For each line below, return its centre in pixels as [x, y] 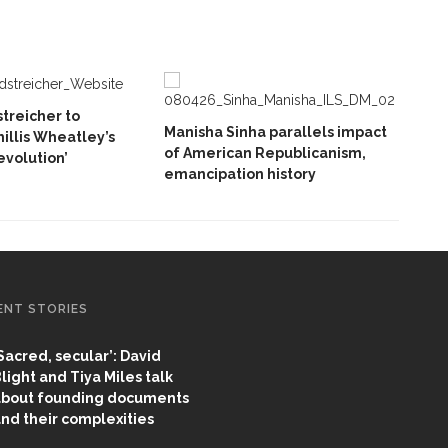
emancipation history [240, 174]
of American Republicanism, [265, 153]
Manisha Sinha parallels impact [275, 132]
